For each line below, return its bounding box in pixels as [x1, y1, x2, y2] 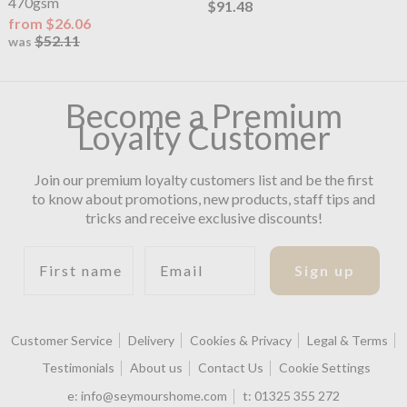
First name [23, 244, 113, 263]
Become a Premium [65, 94, 342, 135]
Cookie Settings [279, 360, 372, 376]
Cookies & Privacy [190, 332, 293, 348]
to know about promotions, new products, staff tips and [32, 189, 375, 207]
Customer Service [11, 332, 114, 348]
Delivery [128, 332, 175, 348]
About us [130, 360, 184, 376]
